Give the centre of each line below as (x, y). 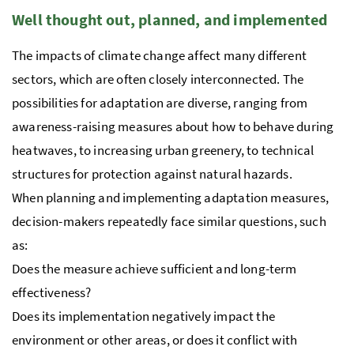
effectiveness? (52, 293)
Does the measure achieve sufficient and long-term (154, 269)
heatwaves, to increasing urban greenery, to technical (163, 151)
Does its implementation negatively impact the (143, 316)
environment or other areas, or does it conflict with (155, 340)
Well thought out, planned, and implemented (170, 20)
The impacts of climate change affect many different (159, 56)
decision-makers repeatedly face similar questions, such (169, 222)
